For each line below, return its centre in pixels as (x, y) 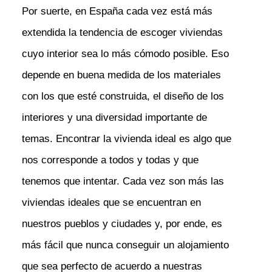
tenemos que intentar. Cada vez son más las (123, 181)
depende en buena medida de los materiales (121, 75)
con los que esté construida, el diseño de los (123, 96)
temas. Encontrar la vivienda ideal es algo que (126, 138)
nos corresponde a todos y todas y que (110, 160)
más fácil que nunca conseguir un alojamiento (125, 245)
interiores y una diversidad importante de (114, 117)
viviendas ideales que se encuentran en (111, 202)
